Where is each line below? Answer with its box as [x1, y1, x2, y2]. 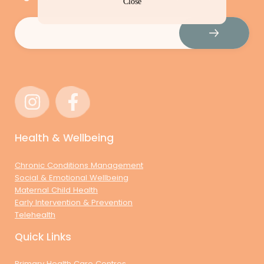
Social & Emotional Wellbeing [15, 171, 128, 183]
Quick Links [15, 229, 71, 244]
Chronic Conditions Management [15, 159, 143, 171]
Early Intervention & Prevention [15, 196, 133, 208]
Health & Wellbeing [15, 131, 114, 146]
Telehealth [15, 209, 55, 220]
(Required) [37, 16, 83, 28]
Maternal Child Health [15, 184, 98, 196]
